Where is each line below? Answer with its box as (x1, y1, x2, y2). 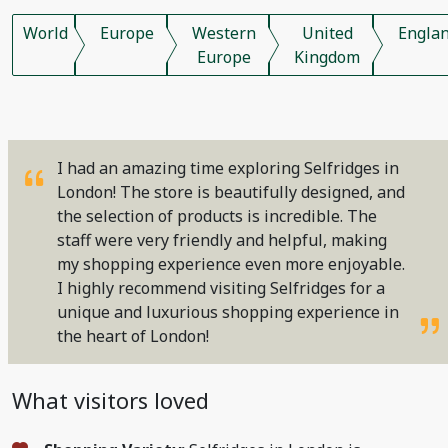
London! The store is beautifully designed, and (57, 181, 405, 203)
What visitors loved (12, 386, 209, 415)
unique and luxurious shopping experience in (57, 301, 399, 323)
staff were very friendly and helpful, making (57, 229, 387, 251)
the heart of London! (57, 325, 209, 347)
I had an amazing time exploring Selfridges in (57, 157, 399, 179)
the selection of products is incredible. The (57, 205, 377, 227)
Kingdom (294, 46, 360, 68)
